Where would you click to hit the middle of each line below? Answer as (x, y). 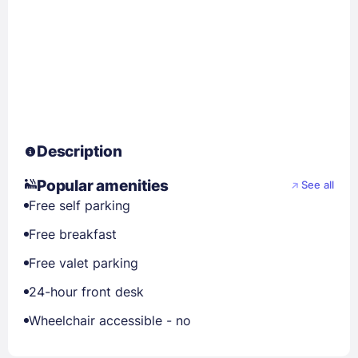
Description (80, 151)
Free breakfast (73, 234)
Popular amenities (103, 185)
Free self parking (80, 205)
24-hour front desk (86, 291)
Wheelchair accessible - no (110, 320)
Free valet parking (84, 263)
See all (318, 185)
